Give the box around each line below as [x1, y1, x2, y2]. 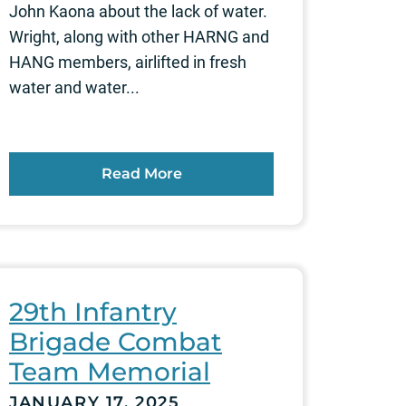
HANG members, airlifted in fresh [9, 52, 246, 72]
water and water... [9, 77, 140, 97]
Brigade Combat [9, 325, 222, 357]
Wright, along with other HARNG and [9, 26, 269, 46]
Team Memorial [9, 355, 210, 387]
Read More [101, 164, 182, 182]
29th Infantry [9, 295, 177, 327]
